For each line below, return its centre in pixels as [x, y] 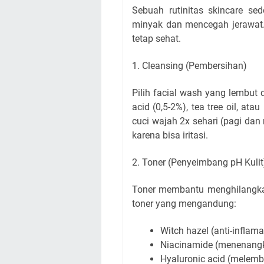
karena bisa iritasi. [170, 135]
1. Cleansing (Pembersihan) [189, 66]
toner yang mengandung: [184, 204]
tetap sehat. [156, 39]
